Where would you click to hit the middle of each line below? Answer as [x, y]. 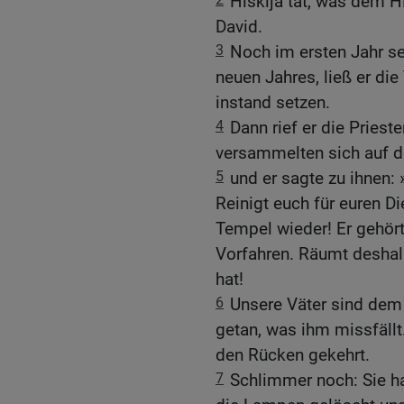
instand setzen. [273, 103]
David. [239, 27]
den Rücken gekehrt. [293, 355]
